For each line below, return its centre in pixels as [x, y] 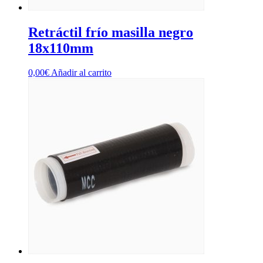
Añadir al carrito [81, 73]
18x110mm [61, 48]
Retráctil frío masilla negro [111, 32]
